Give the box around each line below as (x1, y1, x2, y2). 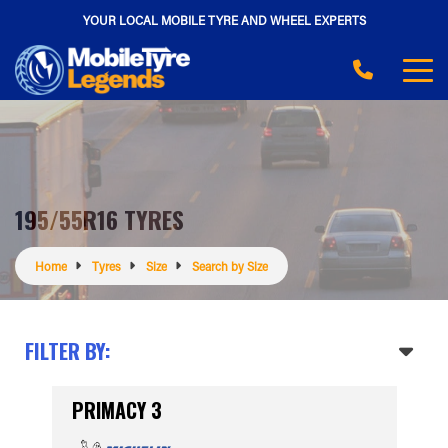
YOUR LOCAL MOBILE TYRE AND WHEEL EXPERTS (82, 11, 366, 28)
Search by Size (192, 258, 268, 274)
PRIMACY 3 (71, 395, 162, 425)
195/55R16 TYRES (15, 201, 184, 237)
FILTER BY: (25, 335, 111, 366)
